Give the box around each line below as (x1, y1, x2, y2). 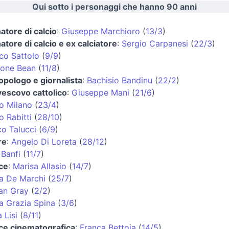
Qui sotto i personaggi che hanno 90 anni (32, 1, 197, 12)
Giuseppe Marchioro (61, 26, 140, 36)
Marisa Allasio (13, 161, 66, 171)
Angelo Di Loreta (11, 136, 77, 147)
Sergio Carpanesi (122, 38, 188, 49)
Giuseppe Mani (72, 87, 129, 98)
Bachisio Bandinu (87, 75, 152, 85)
